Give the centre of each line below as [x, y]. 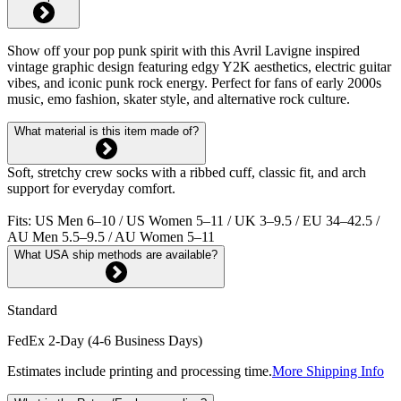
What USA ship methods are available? [116, 254]
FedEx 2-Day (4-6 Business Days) [105, 340]
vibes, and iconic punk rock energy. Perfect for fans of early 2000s [194, 82]
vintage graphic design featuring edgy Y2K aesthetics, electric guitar [199, 66]
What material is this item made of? [107, 131]
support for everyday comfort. [91, 188]
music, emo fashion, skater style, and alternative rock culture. [179, 98]
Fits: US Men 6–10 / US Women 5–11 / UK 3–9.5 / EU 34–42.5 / [193, 220]
